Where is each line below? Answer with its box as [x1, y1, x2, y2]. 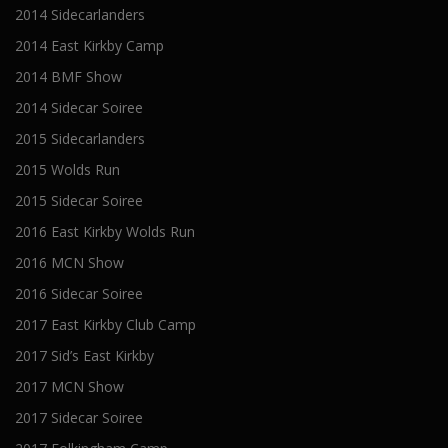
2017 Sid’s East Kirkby [15, 346, 154, 365]
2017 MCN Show [15, 377, 124, 396]
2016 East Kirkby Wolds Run [15, 222, 195, 241]
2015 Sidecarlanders [15, 129, 145, 148]
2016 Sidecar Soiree [15, 284, 143, 303]
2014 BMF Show [15, 67, 122, 86]
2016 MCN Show [15, 253, 124, 272]
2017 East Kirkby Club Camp [15, 315, 196, 334]
